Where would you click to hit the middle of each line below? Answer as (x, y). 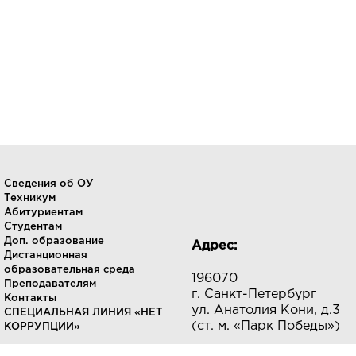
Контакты (30, 298)
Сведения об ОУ (48, 184)
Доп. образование (54, 241)
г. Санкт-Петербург (253, 294)
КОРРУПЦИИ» (42, 327)
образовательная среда (69, 270)
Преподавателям (50, 284)
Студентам (33, 227)
